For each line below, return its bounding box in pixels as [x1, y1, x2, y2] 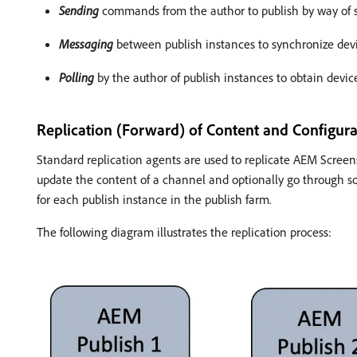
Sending [59, 2, 99, 18]
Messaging [59, 35, 113, 52]
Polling [59, 69, 94, 85]
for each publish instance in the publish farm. [37, 190, 272, 207]
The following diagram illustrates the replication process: [37, 223, 331, 240]
